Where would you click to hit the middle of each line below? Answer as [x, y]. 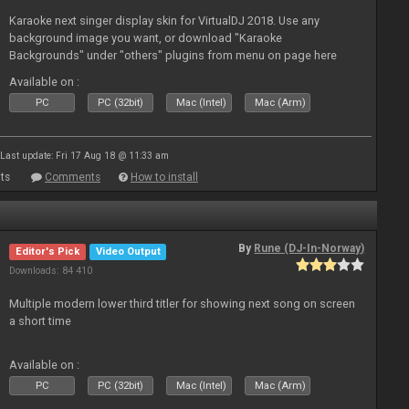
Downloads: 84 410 [51, 271]
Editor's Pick [48, 252]
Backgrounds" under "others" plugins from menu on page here [173, 55]
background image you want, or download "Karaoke [146, 38]
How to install [164, 177]
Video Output [128, 252]
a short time [41, 321]
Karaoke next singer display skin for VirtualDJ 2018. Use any [165, 21]
